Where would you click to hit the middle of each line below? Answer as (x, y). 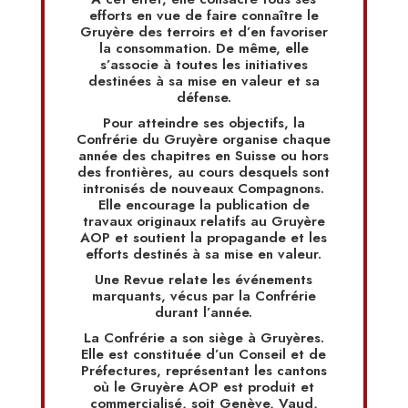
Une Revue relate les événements (204, 280)
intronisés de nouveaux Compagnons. (204, 189)
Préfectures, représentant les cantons (204, 371)
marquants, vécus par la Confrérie (204, 296)
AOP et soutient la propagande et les (204, 238)
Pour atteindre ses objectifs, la (204, 123)
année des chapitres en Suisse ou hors (204, 156)
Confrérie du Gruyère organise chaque (204, 140)
